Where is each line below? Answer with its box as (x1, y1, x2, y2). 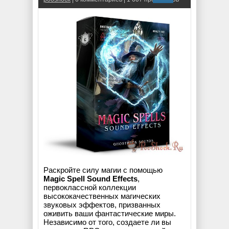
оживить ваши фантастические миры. (43, 209, 176, 218)
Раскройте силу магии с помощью (43, 166, 163, 175)
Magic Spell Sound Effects (43, 174, 138, 184)
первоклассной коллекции (43, 183, 136, 192)
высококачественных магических (43, 192, 161, 201)
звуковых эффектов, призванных (43, 200, 161, 210)
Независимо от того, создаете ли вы (43, 218, 171, 227)
